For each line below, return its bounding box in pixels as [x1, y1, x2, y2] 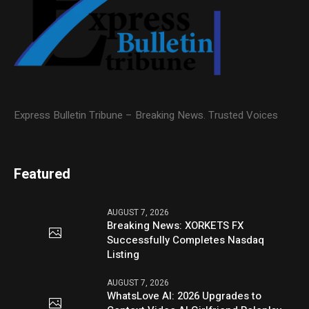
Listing [107, 247, 140, 263]
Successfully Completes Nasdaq [107, 232, 265, 248]
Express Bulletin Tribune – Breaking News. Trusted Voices [14, 108, 279, 123]
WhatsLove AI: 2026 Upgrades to [107, 288, 262, 304]
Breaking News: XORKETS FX [107, 218, 244, 234]
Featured [14, 164, 71, 185]
